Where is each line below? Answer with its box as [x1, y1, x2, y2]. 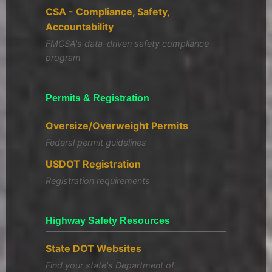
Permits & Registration [46, 92, 149, 103]
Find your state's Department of [46, 259, 174, 270]
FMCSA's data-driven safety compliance [46, 38, 209, 49]
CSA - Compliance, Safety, [46, 5, 169, 18]
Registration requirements [46, 175, 150, 186]
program [46, 52, 81, 63]
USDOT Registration [46, 157, 141, 170]
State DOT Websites [46, 242, 141, 254]
